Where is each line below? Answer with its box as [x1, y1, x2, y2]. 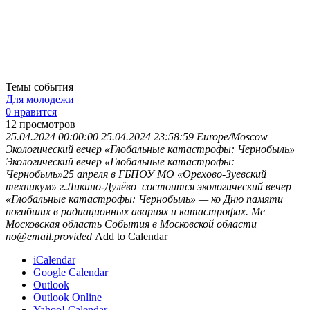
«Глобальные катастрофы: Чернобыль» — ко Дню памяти [6, 192, 283, 205]
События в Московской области [104, 217, 257, 230]
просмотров [19, 118, 75, 130]
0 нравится [6, 105, 57, 118]
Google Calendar [33, 266, 108, 278]
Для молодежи [6, 93, 74, 105]
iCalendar [33, 253, 75, 266]
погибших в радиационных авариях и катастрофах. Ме [6, 205, 265, 217]
